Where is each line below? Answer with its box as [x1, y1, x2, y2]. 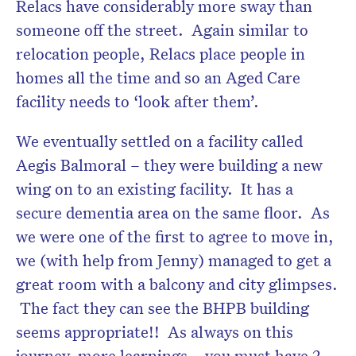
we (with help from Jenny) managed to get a [16, 249, 331, 270]
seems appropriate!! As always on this [16, 320, 293, 342]
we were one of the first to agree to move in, [16, 225, 334, 246]
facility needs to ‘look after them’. [16, 90, 259, 111]
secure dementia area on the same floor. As [16, 201, 330, 222]
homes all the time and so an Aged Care [16, 66, 300, 87]
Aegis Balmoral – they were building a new [16, 153, 323, 175]
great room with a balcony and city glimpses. [16, 273, 338, 294]
